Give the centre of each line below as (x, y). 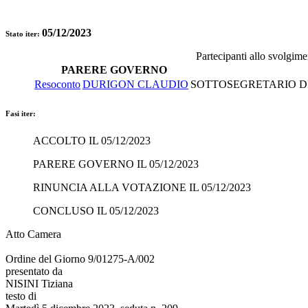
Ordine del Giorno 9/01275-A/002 (80, 258)
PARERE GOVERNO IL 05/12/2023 (116, 164)
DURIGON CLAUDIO (135, 84)
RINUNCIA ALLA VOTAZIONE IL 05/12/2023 (142, 187)
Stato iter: (24, 33)
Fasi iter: (21, 113)
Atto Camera (33, 234)
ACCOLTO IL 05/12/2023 (92, 140)
